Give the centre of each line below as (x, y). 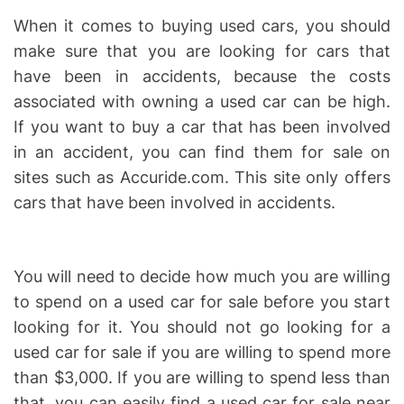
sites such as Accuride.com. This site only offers (202, 177)
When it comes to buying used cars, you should (202, 25)
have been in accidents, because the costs (202, 76)
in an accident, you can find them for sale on (202, 151)
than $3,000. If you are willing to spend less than (202, 377)
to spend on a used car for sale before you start (202, 301)
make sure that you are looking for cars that (202, 50)
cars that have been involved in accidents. (174, 202)
